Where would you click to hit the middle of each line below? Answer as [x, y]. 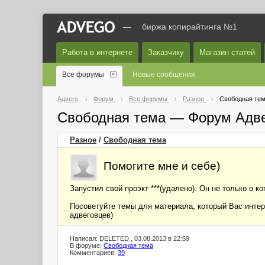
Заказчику [166, 52]
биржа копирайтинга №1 [190, 27]
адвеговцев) [91, 215]
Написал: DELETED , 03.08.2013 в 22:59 [130, 238]
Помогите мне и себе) [162, 166]
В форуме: [87, 245]
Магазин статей [227, 52]
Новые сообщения [164, 75]
